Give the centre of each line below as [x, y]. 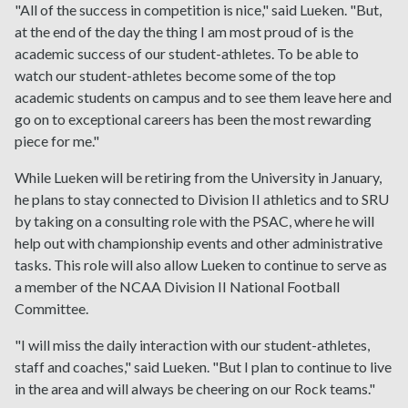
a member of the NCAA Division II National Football [177, 287]
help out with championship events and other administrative [199, 243]
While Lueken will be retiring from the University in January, [198, 178]
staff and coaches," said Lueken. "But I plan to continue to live [203, 367]
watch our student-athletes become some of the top [175, 76]
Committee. [51, 309]
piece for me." [57, 141]
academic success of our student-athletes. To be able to [187, 54]
